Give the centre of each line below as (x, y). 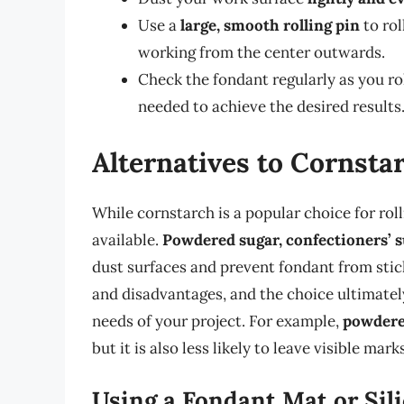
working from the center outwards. (262, 53)
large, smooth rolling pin (270, 26)
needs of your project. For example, (217, 321)
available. (127, 239)
